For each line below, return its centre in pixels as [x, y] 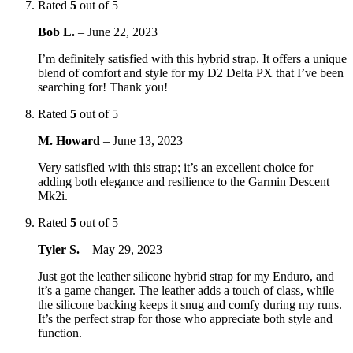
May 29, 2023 [127, 249]
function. [60, 333]
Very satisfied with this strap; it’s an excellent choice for [175, 167]
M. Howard [71, 140]
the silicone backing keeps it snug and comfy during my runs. [190, 304]
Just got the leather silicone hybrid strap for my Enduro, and [186, 276]
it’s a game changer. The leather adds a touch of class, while [186, 290]
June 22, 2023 [123, 32]
